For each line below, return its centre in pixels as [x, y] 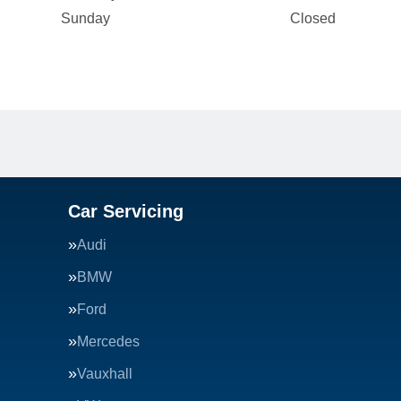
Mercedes [108, 341]
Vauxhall [105, 374]
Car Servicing [126, 211]
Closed [312, 18]
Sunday [85, 18]
